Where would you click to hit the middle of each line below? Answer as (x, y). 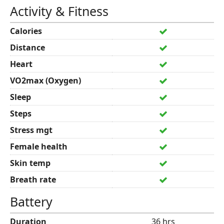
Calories (26, 31)
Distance (27, 47)
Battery (31, 201)
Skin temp (30, 163)
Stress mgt (31, 130)
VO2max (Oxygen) (45, 80)
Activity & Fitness (59, 11)
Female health (39, 146)
